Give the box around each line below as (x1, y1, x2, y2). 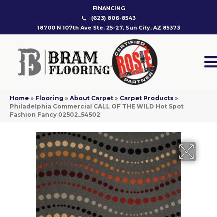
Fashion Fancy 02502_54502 (10, 111, 100, 119)
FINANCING (92, 5, 125, 12)
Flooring (35, 94, 63, 102)
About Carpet (70, 94, 113, 102)
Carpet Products (120, 94, 173, 102)
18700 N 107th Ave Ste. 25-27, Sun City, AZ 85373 (37, 24, 180, 31)
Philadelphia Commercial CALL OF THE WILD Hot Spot (10, 103, 184, 110)
